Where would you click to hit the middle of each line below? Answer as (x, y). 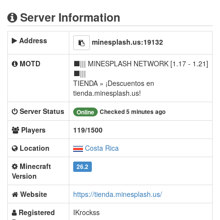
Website (34, 194)
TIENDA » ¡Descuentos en (114, 83)
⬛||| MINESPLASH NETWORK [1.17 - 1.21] (141, 63)
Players (33, 130)
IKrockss (86, 212)
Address (33, 40)
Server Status (42, 111)
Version (24, 176)
